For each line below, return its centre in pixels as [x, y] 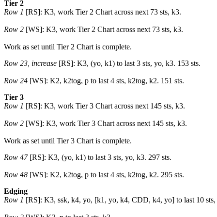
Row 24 [16, 81]
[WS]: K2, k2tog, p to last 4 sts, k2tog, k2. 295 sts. [106, 175]
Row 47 [16, 157]
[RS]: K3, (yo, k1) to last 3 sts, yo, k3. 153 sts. [129, 63]
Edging [16, 191]
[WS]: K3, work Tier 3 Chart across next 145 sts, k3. [105, 123]
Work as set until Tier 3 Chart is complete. [68, 141]
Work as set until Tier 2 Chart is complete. [68, 47]
